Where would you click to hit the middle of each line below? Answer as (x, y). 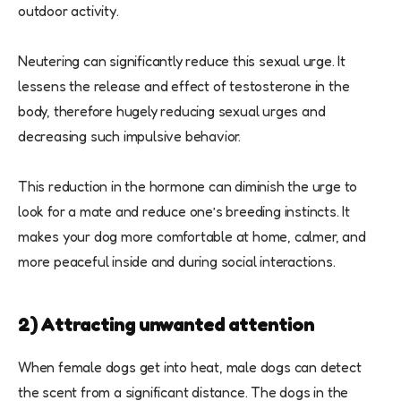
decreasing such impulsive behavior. (130, 137)
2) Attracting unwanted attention (166, 324)
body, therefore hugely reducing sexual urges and (172, 111)
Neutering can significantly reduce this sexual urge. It (182, 61)
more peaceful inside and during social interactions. (177, 262)
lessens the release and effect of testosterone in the (184, 86)
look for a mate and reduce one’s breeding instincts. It (184, 212)
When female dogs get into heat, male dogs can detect (190, 367)
